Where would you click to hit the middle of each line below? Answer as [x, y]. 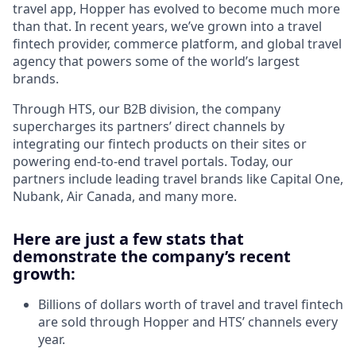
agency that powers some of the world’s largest [156, 61]
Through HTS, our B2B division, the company [147, 108]
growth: [44, 273]
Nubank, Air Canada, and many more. [125, 196]
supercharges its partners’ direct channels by [149, 126]
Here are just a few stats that [128, 238]
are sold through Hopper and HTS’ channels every [188, 321]
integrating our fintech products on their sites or [160, 143]
